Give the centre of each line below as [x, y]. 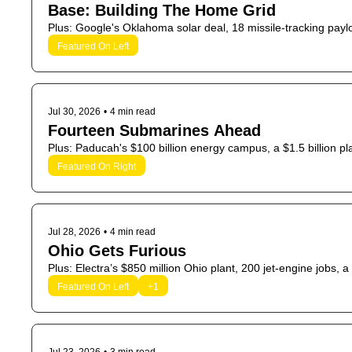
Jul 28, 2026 [74, 232]
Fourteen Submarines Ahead [154, 130]
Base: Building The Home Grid [162, 10]
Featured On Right [97, 167]
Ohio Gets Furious [117, 251]
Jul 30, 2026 [74, 112]
